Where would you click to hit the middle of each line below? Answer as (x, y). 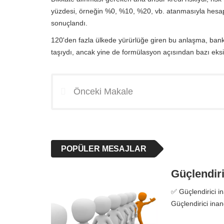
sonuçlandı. (69, 23)
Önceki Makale (103, 91)
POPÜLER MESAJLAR (104, 149)
